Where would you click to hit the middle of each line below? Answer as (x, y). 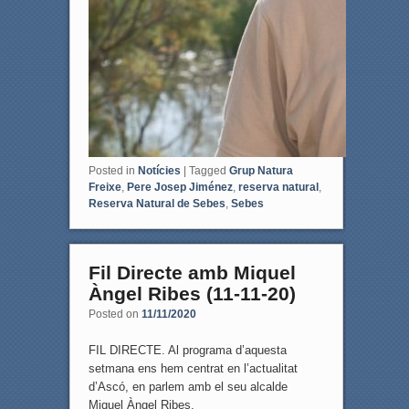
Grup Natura (261, 171)
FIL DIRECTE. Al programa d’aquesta (187, 351)
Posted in (111, 171)
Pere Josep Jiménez (179, 188)
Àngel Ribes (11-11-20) (192, 294)
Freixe (105, 188)
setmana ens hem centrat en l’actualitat (193, 369)
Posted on (115, 315)
